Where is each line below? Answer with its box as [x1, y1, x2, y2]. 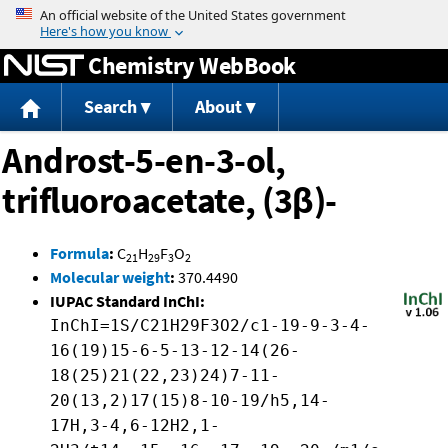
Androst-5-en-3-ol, [2, 138, 285, 184]
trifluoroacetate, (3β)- [2, 178, 337, 224]
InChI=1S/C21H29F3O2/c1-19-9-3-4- [50, 316, 370, 336]
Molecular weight [50, 267, 170, 288]
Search [83, 95, 137, 119]
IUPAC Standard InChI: [50, 291, 205, 312]
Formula [50, 243, 109, 264]
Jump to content [168, 4, 280, 24]
